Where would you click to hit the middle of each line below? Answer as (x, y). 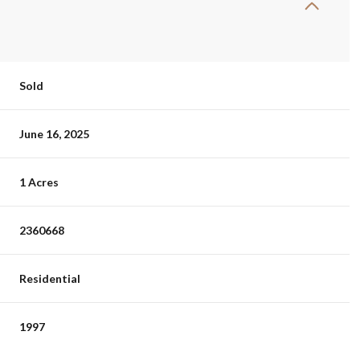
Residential (50, 278)
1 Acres (39, 182)
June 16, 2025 (55, 133)
